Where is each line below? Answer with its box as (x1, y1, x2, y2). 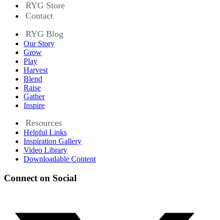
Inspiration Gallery (24, 137, 82, 146)
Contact (26, 11, 53, 21)
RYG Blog (26, 29, 63, 39)
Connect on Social (4, 172, 77, 183)
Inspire (24, 101, 45, 110)
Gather (24, 92, 45, 101)
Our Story (24, 39, 55, 48)
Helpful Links (24, 128, 67, 137)
